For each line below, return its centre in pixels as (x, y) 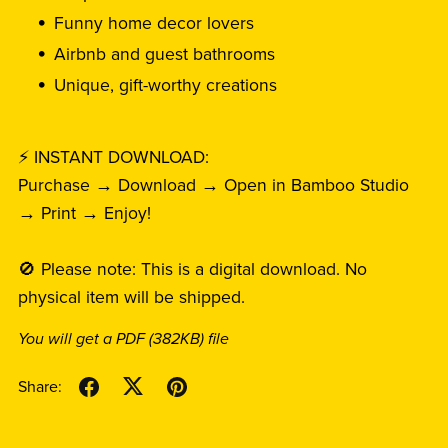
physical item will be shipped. (131, 298)
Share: (39, 386)
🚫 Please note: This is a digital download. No (192, 270)
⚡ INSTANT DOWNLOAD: (113, 158)
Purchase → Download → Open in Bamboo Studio (213, 186)
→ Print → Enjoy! (84, 214)
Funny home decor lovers (154, 24)
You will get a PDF (83, 339)
